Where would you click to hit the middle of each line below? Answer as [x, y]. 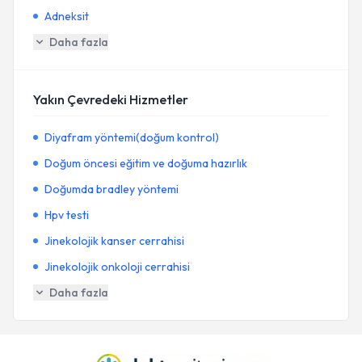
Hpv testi [67, 215]
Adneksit [67, 16]
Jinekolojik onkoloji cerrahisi [117, 267]
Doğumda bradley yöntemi [112, 189]
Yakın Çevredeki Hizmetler [111, 99]
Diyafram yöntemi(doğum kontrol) [132, 137]
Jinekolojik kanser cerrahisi [114, 241]
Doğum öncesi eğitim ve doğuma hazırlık [146, 163]
